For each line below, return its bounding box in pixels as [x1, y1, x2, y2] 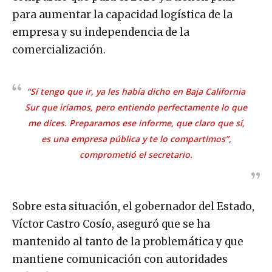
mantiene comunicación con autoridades [12, 253, 228, 267]
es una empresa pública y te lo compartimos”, [41, 133, 231, 145]
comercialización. [12, 43, 106, 57]
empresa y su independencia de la [12, 25, 189, 39]
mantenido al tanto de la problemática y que [12, 235, 243, 249]
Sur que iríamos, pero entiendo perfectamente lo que [25, 101, 247, 114]
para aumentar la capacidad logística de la [12, 8, 233, 22]
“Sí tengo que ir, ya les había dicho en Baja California [27, 86, 245, 98]
